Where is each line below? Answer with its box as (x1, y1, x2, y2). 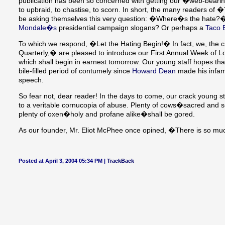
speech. (19, 76, 44, 84)
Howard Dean (132, 67, 176, 75)
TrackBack (107, 158, 134, 164)
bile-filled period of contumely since (19, 67, 132, 75)
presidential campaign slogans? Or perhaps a (57, 24, 205, 32)
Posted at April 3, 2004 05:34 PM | (19, 158, 107, 164)
